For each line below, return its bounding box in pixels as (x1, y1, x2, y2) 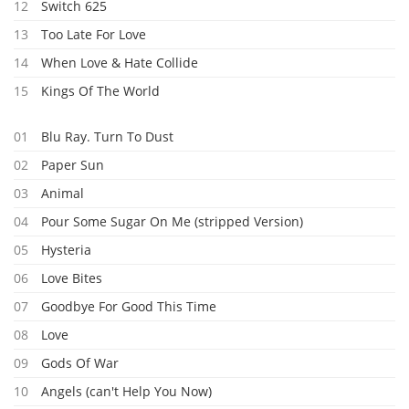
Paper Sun (41, 156, 104, 173)
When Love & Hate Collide (41, 54, 198, 71)
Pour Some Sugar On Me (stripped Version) (41, 213, 303, 230)
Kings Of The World (41, 82, 160, 100)
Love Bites (41, 269, 102, 287)
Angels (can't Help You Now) (41, 383, 212, 400)
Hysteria (41, 241, 91, 258)
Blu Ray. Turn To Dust (41, 128, 173, 145)
